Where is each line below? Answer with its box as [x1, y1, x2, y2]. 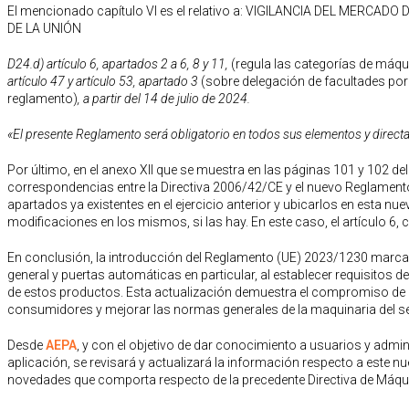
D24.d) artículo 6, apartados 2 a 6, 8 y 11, [7, 56, 231, 71]
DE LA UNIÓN [7, 20, 81, 36]
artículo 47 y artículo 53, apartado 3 [7, 73, 201, 89]
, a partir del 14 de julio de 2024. [78, 90, 250, 106]
